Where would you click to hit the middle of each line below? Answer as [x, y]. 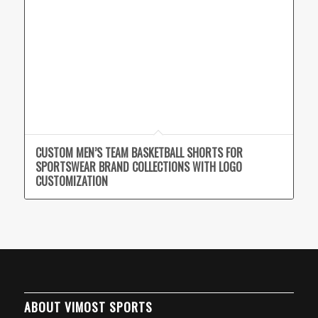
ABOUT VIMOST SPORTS [88, 307]
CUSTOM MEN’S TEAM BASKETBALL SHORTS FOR [139, 153]
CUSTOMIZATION [71, 181]
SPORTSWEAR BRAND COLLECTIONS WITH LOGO [138, 167]
